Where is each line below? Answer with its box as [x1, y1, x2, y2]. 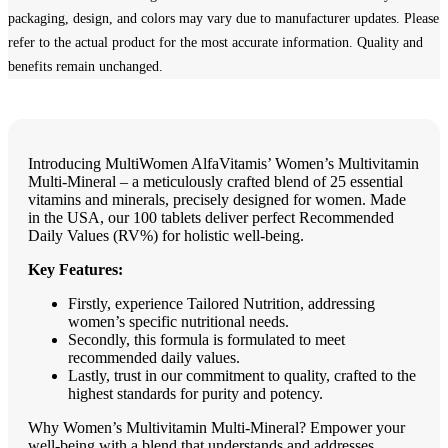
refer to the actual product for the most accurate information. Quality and [8, 35, 423, 50]
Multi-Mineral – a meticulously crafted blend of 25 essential [28, 173, 403, 190]
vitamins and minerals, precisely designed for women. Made [28, 191, 406, 208]
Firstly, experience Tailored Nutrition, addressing [68, 295, 375, 312]
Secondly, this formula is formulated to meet [68, 331, 345, 348]
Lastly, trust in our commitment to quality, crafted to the [68, 367, 416, 384]
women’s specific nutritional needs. [68, 313, 289, 330]
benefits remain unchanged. [8, 59, 163, 74]
